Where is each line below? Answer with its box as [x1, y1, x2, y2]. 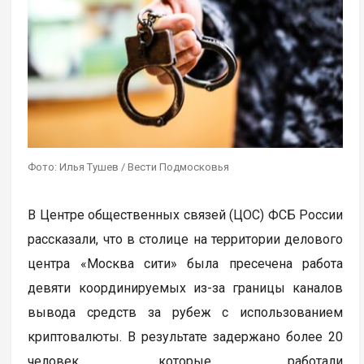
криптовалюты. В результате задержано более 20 [28, 328, 344, 344]
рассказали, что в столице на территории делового [28, 231, 344, 247]
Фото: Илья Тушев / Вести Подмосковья [28, 160, 230, 173]
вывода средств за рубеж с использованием [28, 304, 344, 320]
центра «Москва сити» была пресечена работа [28, 255, 344, 271]
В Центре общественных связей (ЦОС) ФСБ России [28, 206, 344, 223]
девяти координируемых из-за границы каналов [28, 279, 344, 296]
